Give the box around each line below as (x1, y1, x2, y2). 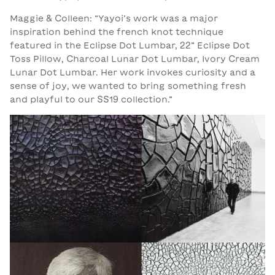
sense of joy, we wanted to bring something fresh (10, 81, 246, 90)
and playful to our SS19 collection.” (10, 95, 172, 104)
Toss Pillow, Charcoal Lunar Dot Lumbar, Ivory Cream (10, 54, 260, 63)
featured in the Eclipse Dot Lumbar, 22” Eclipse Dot (10, 41, 250, 50)
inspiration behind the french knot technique (10, 27, 223, 36)
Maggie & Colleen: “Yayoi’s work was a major (10, 14, 218, 23)
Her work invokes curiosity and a (98, 68, 255, 77)
